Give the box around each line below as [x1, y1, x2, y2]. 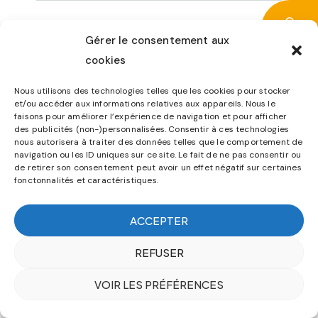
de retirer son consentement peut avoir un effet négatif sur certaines [14, 162, 302, 173]
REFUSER [134, 245, 184, 259]
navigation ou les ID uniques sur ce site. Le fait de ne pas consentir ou [14, 149, 302, 160]
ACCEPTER [130, 213, 188, 227]
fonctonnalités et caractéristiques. [14, 175, 158, 186]
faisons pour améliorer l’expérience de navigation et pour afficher [14, 111, 287, 122]
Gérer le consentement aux [85, 33, 230, 48]
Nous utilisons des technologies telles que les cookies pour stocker [14, 85, 291, 97]
